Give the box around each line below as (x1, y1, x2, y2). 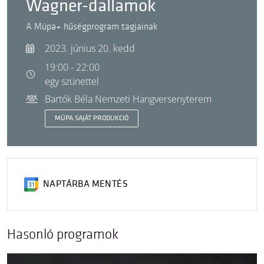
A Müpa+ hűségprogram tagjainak (26, 21, 158, 32)
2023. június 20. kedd (45, 42, 135, 55)
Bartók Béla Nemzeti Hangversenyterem (45, 93, 212, 105)
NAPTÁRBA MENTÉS (43, 179, 128, 190)
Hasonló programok (7, 226, 118, 243)
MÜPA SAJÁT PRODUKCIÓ (55, 114, 128, 123)
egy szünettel (45, 75, 99, 88)
